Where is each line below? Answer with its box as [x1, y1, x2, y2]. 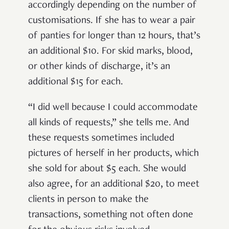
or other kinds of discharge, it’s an [28, 61, 170, 72]
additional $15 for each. [28, 77, 123, 87]
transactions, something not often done [28, 210, 193, 220]
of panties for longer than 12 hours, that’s [28, 31, 200, 41]
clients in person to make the [28, 194, 149, 205]
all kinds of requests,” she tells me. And [28, 118, 189, 128]
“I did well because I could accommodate [28, 102, 198, 113]
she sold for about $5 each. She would [28, 164, 186, 174]
